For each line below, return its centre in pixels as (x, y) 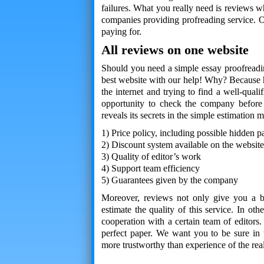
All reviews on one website (175, 50)
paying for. (121, 32)
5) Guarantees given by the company (170, 180)
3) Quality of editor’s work (151, 156)
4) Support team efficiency (151, 168)
